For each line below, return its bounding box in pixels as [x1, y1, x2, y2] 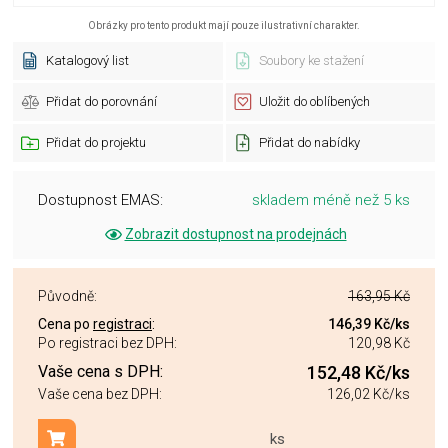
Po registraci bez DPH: [38, 335, 177, 351]
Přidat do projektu [46, 135, 146, 150]
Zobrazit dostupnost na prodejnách [124, 226, 347, 242]
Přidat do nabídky [258, 135, 360, 150]
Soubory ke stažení [258, 53, 364, 68]
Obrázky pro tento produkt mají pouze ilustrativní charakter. [88, 20, 360, 31]
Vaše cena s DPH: [38, 362, 163, 381]
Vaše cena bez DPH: [38, 386, 162, 403]
